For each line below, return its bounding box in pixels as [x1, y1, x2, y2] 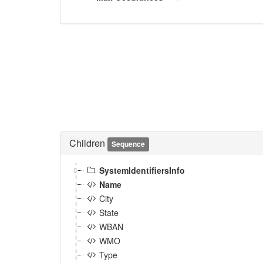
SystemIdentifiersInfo [99, 164, 185, 176]
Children [69, 136, 107, 150]
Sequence [112, 139, 146, 149]
